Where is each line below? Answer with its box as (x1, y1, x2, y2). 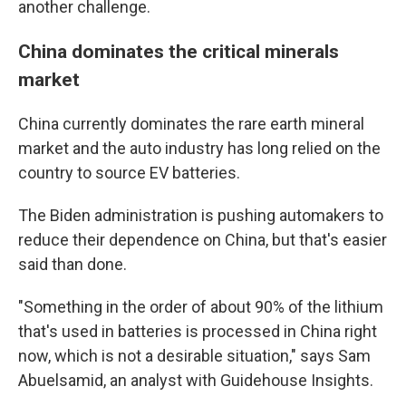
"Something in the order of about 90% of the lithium (18, 297, 383, 316)
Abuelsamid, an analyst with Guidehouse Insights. (18, 371, 373, 390)
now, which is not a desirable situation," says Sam (18, 346, 371, 365)
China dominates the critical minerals (18, 40, 339, 63)
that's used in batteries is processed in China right (18, 322, 377, 341)
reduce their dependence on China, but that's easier (18, 230, 387, 249)
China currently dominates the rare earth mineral (18, 114, 364, 133)
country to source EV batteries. (18, 163, 240, 182)
